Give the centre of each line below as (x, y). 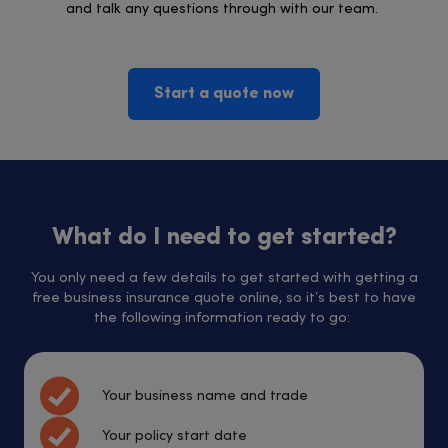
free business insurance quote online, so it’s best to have (224, 298)
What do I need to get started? (224, 238)
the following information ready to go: (224, 318)
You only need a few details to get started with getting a (224, 278)
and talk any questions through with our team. (224, 9)
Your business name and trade (205, 396)
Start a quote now (224, 94)
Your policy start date (174, 436)
